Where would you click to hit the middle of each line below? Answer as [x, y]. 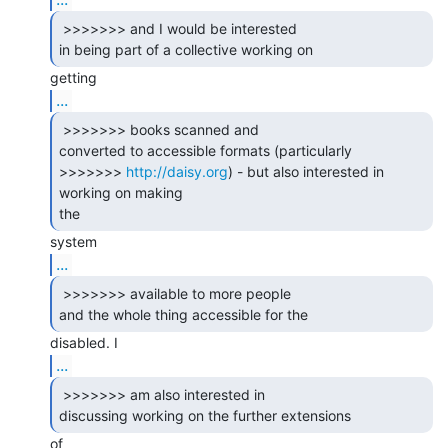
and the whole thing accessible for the [185, 314]
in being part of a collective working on [188, 49]
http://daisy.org [177, 171]
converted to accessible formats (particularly [205, 150]
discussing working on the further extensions [207, 415]
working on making [121, 192]
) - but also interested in [306, 171]
